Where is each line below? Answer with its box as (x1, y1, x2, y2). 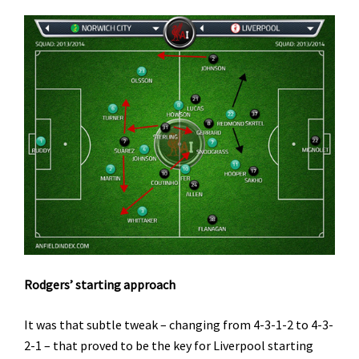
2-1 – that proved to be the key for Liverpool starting (24, 337, 313, 353)
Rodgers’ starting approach (24, 276, 175, 292)
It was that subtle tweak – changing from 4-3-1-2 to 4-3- (24, 316, 333, 333)
